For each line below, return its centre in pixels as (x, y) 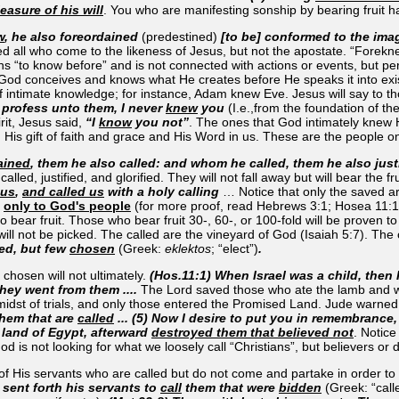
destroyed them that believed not (252, 332)
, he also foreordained (71, 36)
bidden (300, 387)
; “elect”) (235, 248)
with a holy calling (163, 191)
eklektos (188, 248)
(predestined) (179, 36)
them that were (230, 387)
